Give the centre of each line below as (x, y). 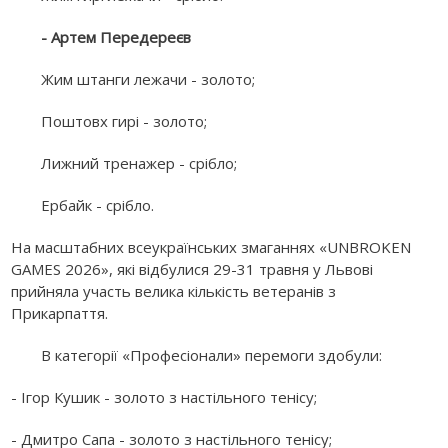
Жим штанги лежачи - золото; (148, 79)
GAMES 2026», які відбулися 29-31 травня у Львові (192, 269)
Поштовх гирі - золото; (124, 121)
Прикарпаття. (60, 313)
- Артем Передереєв (118, 37)
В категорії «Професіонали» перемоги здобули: (212, 355)
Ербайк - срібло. (98, 205)
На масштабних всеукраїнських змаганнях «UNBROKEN (211, 247)
